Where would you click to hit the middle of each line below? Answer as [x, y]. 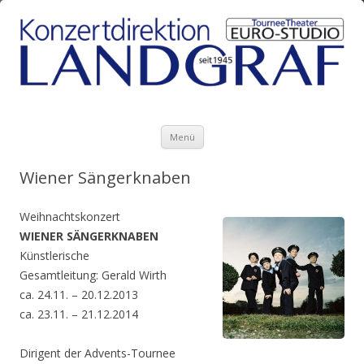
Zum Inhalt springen [256, 117]
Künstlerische [54, 256]
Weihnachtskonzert [70, 217]
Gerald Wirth [134, 275]
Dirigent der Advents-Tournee [97, 353]
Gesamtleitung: [61, 275]
